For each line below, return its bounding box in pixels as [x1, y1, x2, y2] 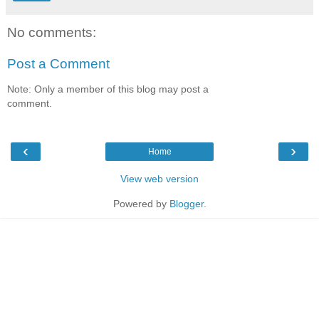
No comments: [7, 25, 96, 41]
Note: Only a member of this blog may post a [7, 83, 209, 95]
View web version [120, 172, 199, 184]
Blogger [169, 197, 204, 209]
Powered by [113, 197, 169, 209]
